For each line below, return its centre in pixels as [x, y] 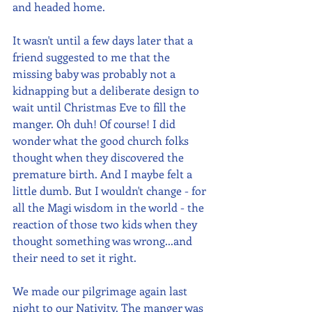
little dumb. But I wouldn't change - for [111, 191]
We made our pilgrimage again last [101, 291]
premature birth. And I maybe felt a [104, 174]
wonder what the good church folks [102, 141]
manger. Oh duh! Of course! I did [95, 124]
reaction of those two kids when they [106, 224]
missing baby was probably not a [95, 74]
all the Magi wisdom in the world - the [110, 208]
